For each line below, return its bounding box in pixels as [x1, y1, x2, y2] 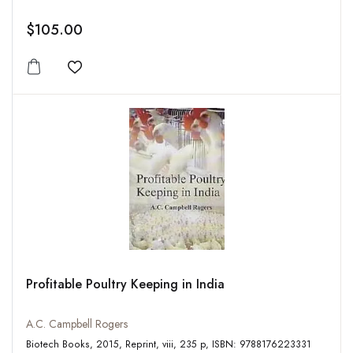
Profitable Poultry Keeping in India [26, 275, 225, 294]
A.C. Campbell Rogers [26, 316, 128, 333]
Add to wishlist [73, 66, 161, 87]
